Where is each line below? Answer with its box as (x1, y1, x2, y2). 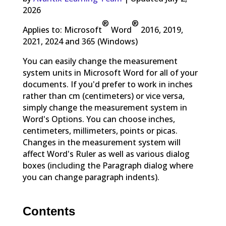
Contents (22, 204, 75, 218)
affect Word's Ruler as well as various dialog (22, 148, 190, 160)
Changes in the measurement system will (22, 137, 181, 148)
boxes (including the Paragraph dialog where (22, 160, 193, 172)
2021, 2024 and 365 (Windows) (22, 36, 138, 47)
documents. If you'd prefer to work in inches (22, 79, 193, 90)
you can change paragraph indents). (22, 172, 159, 183)
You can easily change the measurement (22, 55, 178, 67)
